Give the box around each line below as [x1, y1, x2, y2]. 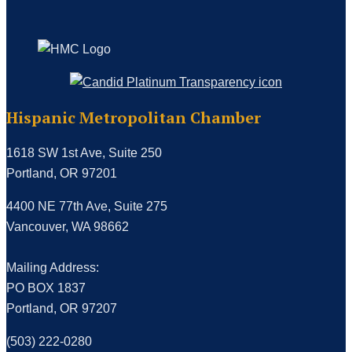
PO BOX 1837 [6, 281, 86, 295]
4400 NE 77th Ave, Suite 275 [6, 200, 167, 214]
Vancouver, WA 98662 [6, 220, 129, 234]
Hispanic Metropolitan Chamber [6, 107, 261, 129]
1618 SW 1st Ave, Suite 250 [6, 146, 162, 160]
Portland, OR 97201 [6, 167, 117, 181]
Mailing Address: [6, 261, 99, 275]
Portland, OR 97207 [6, 302, 117, 316]
